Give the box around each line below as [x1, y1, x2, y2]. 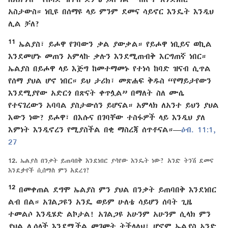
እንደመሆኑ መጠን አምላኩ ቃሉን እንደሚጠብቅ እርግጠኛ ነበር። [8, 52, 206, 61]
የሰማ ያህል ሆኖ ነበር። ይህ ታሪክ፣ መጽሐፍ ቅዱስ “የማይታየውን [8, 76, 211, 85]
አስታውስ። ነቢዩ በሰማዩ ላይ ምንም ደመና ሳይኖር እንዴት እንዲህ [8, 7, 214, 16]
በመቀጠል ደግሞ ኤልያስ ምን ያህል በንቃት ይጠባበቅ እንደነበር [15, 185, 216, 194]
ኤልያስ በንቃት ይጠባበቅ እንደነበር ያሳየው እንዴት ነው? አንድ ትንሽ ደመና [17, 157, 213, 164]
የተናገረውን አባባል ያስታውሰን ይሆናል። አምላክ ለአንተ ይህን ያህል [8, 101, 219, 109]
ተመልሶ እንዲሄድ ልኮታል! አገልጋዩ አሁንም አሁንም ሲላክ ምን [8, 210, 211, 218]
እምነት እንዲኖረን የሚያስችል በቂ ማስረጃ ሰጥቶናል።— [8, 125, 181, 134]
